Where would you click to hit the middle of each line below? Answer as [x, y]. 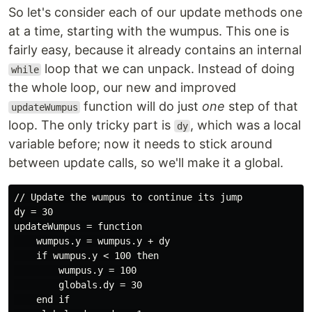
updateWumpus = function [78, 226]
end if [42, 299]
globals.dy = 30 [78, 285]
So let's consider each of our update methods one [155, 12]
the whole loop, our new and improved [122, 87]
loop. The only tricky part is [91, 125]
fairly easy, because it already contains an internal [155, 50]
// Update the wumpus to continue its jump [128, 197]
